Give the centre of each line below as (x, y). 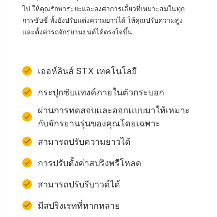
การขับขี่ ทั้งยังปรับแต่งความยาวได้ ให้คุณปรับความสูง (102, 20)
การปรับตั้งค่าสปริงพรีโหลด (90, 163)
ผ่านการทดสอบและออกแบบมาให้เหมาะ (114, 110)
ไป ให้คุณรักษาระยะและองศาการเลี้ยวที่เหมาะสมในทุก (103, 8)
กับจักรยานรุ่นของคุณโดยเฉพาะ (99, 123)
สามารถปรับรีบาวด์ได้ (79, 184)
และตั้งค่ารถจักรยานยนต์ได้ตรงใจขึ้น (77, 32)
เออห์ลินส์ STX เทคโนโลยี (87, 71)
